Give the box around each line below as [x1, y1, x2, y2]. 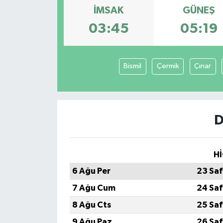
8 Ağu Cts [72, 201, 111, 210]
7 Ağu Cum [72, 184, 115, 193]
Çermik [156, 62, 179, 70]
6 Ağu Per [72, 167, 111, 176]
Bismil [123, 62, 142, 70]
